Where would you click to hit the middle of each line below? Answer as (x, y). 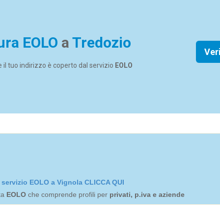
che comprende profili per (68, 194)
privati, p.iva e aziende (147, 194)
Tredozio (102, 42)
